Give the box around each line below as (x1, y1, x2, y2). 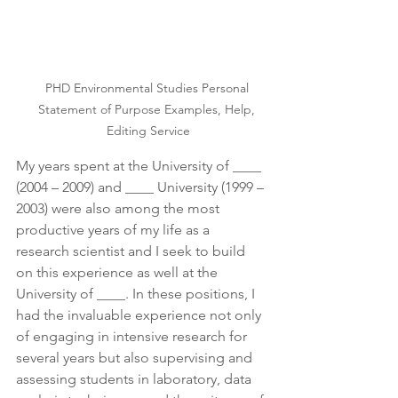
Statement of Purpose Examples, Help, (38, 101, 259, 117)
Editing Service (107, 123, 190, 139)
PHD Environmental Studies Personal (44, 80, 252, 96)
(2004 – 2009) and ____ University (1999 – (16, 179, 267, 195)
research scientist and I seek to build (16, 243, 249, 259)
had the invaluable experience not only (16, 306, 265, 323)
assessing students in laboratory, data (16, 370, 255, 387)
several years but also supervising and (16, 349, 256, 366)
